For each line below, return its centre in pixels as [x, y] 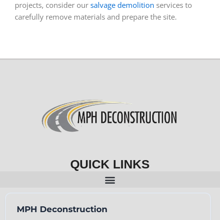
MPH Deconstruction [62, 209]
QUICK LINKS [110, 164]
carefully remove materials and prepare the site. [96, 16]
